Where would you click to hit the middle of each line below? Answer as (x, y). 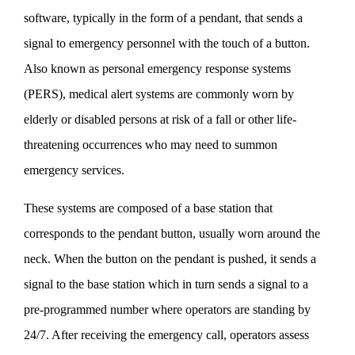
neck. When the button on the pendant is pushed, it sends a (170, 258)
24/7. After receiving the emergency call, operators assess (166, 334)
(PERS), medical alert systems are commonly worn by (159, 94)
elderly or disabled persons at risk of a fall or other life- (160, 119)
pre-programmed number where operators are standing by (167, 309)
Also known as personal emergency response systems (157, 68)
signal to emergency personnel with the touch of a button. (167, 43)
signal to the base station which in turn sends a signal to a (166, 284)
